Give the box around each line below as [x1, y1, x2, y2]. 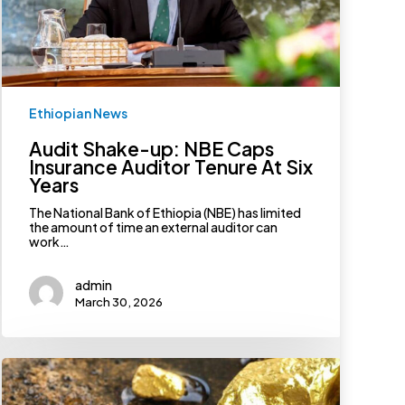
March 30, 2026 [74, 294, 163, 309]
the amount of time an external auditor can [28, 218, 278, 235]
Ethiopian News [28, 104, 127, 121]
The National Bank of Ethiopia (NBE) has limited [28, 203, 301, 221]
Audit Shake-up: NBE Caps [28, 136, 274, 161]
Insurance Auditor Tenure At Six [28, 154, 313, 179]
